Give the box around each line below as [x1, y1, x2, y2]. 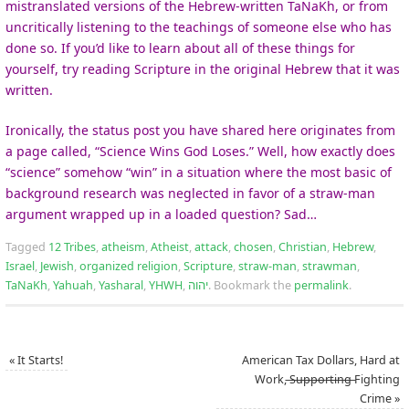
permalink [294, 277, 349, 293]
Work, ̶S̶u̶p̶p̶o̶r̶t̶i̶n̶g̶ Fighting [254, 371, 400, 387]
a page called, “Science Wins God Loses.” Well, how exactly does [5, 142, 395, 160]
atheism [101, 238, 145, 255]
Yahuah [53, 277, 93, 293]
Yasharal [99, 277, 143, 293]
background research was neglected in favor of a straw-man [5, 184, 375, 202]
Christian [278, 238, 327, 255]
